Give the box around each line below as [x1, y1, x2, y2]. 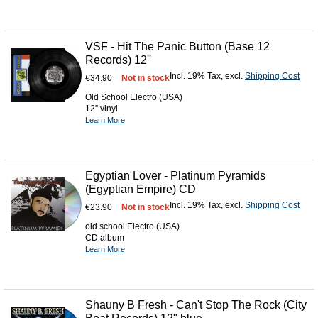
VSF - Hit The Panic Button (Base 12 [85, 40, 270, 53]
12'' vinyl [85, 103, 118, 114]
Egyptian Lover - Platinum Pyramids [85, 169, 265, 182]
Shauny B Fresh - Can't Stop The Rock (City [85, 298, 307, 311]
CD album [85, 232, 124, 243]
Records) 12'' [85, 53, 151, 66]
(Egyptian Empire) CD [85, 182, 196, 195]
